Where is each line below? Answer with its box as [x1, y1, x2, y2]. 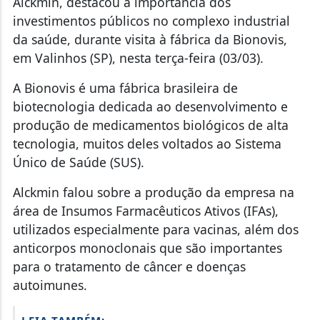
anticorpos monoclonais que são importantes [12, 239, 282, 257]
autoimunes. [12, 276, 87, 294]
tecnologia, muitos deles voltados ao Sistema [12, 135, 281, 153]
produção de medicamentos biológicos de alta [12, 116, 289, 134]
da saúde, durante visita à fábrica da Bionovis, [12, 31, 287, 49]
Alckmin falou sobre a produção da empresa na [12, 184, 294, 201]
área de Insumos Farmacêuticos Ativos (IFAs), [12, 202, 279, 220]
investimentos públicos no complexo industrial [12, 12, 290, 30]
